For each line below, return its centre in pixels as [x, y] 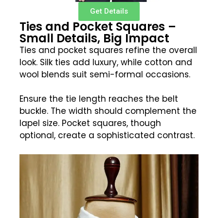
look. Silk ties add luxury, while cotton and [106, 62]
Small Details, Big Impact [94, 38]
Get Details [109, 11]
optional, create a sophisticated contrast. [107, 136]
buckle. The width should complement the [108, 111]
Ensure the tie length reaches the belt [99, 99]
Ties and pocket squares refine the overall [108, 50]
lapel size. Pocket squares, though [90, 123]
